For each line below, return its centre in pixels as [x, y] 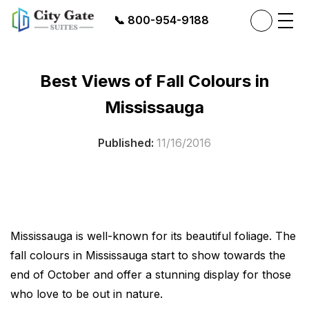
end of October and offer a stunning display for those [151, 275]
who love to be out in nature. [87, 294]
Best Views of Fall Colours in [154, 81]
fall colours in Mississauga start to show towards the [148, 255]
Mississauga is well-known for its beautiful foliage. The [153, 236]
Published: [127, 143]
